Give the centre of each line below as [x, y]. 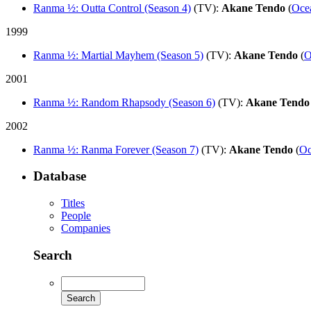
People [76, 216]
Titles [73, 203]
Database [60, 176]
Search [53, 255]
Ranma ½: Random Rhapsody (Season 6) [124, 102]
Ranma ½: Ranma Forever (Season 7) [116, 149]
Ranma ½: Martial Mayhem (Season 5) [118, 55]
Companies [86, 228]
